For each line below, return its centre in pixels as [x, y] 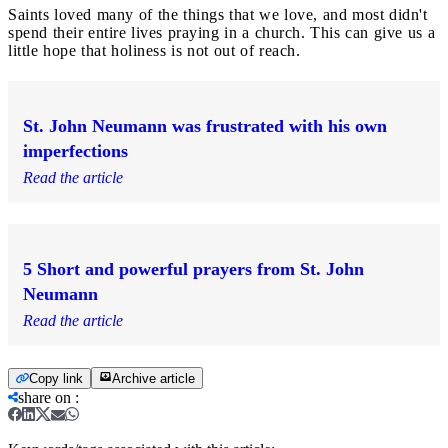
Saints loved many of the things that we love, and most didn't [217, 14]
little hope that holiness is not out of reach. [154, 50]
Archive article [153, 378]
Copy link [56, 378]
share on [44, 397]
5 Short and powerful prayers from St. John [193, 268]
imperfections [75, 150]
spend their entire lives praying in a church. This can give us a [221, 32]
